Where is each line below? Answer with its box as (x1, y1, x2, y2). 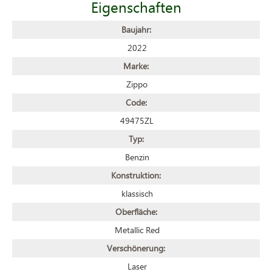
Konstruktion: (111, 169, 161, 181)
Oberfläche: (115, 205, 157, 217)
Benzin (124, 151, 149, 163)
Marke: (123, 59, 149, 72)
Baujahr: (121, 23, 151, 35)
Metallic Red (114, 223, 160, 236)
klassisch (121, 187, 153, 199)
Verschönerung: (107, 242, 165, 254)
